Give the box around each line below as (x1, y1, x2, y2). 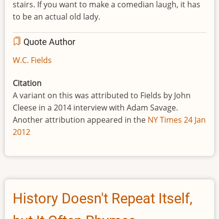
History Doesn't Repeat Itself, (13, 190, 193, 207)
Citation (13, 78, 42, 89)
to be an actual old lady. (13, 11, 100, 22)
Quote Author (22, 37, 75, 47)
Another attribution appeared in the (13, 114, 148, 126)
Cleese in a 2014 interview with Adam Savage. (13, 102, 178, 113)
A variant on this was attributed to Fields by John (13, 90, 191, 101)
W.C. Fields (13, 55, 52, 66)
